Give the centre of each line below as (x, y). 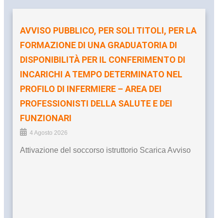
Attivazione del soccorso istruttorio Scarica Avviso (105, 150)
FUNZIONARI (46, 118)
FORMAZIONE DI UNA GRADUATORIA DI (99, 45)
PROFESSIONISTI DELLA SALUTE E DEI (96, 103)
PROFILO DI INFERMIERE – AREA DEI (91, 89)
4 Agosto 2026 (49, 133)
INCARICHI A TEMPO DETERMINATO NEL (101, 74)
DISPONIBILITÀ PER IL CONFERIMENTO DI (103, 59)
